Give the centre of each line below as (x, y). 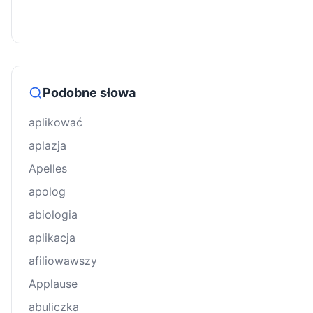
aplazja (48, 146)
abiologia (53, 215)
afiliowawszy (63, 261)
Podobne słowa (89, 93)
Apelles (48, 169)
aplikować (56, 123)
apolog (47, 192)
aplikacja (52, 238)
